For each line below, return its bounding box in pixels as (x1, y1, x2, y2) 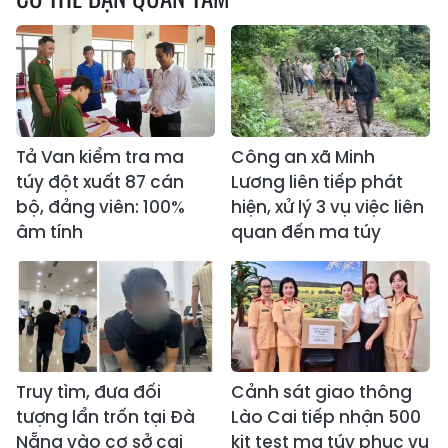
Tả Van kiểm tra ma (16, 144, 184, 169)
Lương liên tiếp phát (231, 169, 403, 194)
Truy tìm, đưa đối (16, 380, 161, 405)
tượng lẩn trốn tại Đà (16, 405, 195, 430)
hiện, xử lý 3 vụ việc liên (231, 194, 424, 219)
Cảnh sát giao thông (231, 380, 412, 405)
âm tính (16, 219, 83, 244)
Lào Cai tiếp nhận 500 (231, 405, 421, 430)
